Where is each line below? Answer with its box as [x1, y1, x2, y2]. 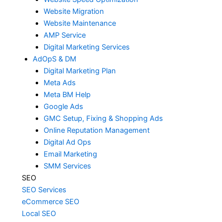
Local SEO [21, 209, 56, 218]
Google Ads [43, 102, 83, 111]
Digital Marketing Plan [43, 66, 116, 75]
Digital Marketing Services [43, 43, 130, 52]
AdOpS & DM [32, 55, 76, 63]
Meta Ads [43, 78, 76, 87]
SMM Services [43, 162, 91, 170]
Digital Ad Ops [43, 138, 91, 147]
